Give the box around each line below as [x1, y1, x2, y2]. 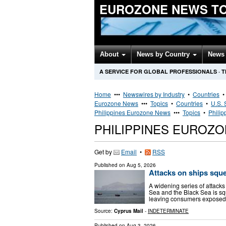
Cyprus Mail [114, 207, 143, 214]
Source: [94, 207, 114, 214]
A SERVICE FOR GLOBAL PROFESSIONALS [99, 68, 217, 75]
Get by [94, 147, 114, 156]
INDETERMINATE [148, 207, 189, 214]
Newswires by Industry [123, 90, 185, 98]
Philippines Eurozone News [94, 108, 171, 117]
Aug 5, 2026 [127, 161, 156, 168]
